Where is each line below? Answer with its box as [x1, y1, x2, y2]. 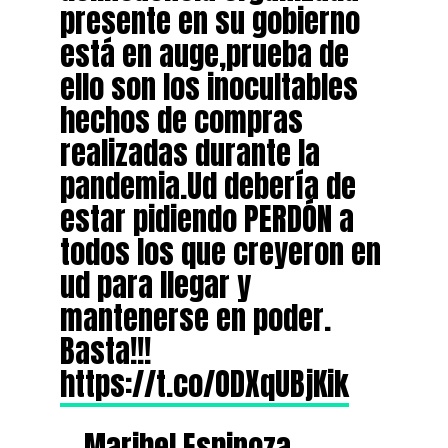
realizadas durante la [59, 129, 320, 176]
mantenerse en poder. [59, 294, 331, 341]
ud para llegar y [59, 261, 251, 308]
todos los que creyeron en [59, 228, 381, 275]
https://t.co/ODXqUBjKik [59, 360, 349, 407]
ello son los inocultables [59, 63, 358, 110]
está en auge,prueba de [59, 30, 349, 77]
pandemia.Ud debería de [59, 162, 356, 209]
